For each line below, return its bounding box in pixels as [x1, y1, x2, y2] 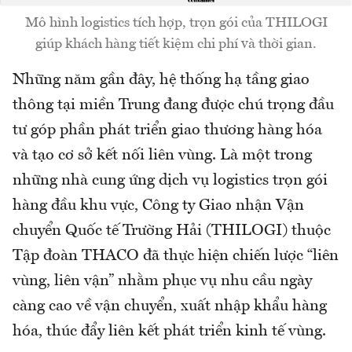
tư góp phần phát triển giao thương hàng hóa [13, 123, 322, 139]
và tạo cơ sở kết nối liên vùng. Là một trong [13, 148, 312, 164]
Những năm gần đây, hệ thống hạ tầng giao [13, 72, 310, 89]
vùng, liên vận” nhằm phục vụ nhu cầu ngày [13, 273, 312, 290]
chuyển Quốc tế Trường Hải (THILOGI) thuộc [13, 223, 331, 240]
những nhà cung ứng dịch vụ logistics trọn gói [13, 173, 328, 189]
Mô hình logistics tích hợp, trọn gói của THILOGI [24, 16, 328, 31]
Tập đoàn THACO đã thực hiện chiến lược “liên [13, 248, 339, 265]
